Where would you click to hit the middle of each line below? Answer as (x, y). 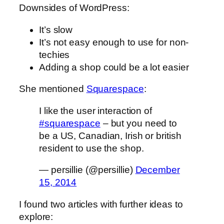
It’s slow (56, 29)
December (157, 170)
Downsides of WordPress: (74, 8)
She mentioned (53, 89)
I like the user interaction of (95, 110)
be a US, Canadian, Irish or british (110, 135)
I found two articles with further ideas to (101, 204)
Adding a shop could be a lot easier (114, 67)
